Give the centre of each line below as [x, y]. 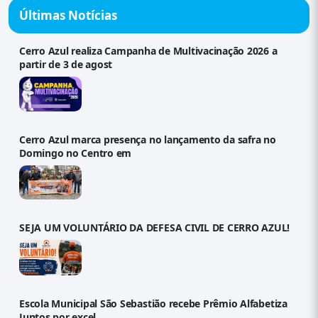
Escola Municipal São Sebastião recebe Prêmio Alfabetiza [153, 303]
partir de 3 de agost [66, 64]
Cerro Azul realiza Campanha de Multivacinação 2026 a [148, 51]
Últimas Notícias [68, 15]
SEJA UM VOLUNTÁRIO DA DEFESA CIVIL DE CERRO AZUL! [155, 228]
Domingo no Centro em [76, 153]
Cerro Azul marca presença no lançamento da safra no [148, 140]
